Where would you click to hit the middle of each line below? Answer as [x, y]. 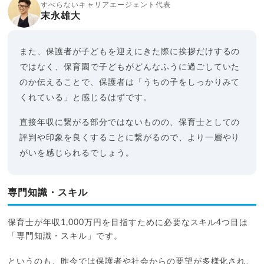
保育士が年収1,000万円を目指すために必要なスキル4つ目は [128, 222]
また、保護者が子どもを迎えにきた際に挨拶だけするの [130, 52]
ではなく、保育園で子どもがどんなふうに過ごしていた [130, 67]
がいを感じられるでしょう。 [77, 153]
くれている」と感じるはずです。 [86, 98]
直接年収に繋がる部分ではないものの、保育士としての [130, 122]
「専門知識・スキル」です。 [65, 236]
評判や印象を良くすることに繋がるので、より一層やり [130, 138]
